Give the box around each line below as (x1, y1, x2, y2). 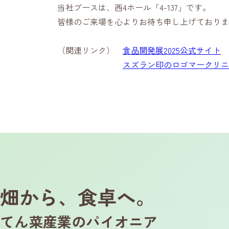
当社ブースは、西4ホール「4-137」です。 (57, 1, 211, 13)
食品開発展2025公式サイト (123, 44, 221, 56)
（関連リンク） (57, 44, 123, 56)
